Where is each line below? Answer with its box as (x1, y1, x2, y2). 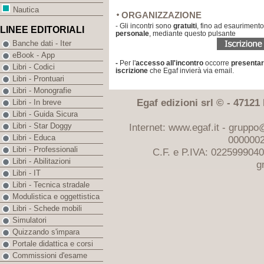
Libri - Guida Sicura (12, 110, 78, 119)
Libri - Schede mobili (12, 204, 82, 213)
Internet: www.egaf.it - (128, 121, 229, 133)
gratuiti (171, 22, 197, 30)
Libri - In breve (12, 98, 61, 107)
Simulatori (12, 216, 47, 225)
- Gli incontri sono (115, 22, 171, 30)
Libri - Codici (12, 62, 55, 72)
